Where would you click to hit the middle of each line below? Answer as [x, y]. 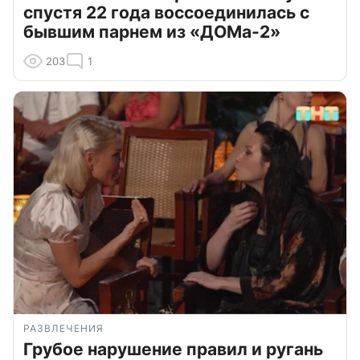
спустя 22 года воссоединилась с [166, 12]
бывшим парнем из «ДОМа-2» [152, 31]
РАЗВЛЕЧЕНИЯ [63, 328]
